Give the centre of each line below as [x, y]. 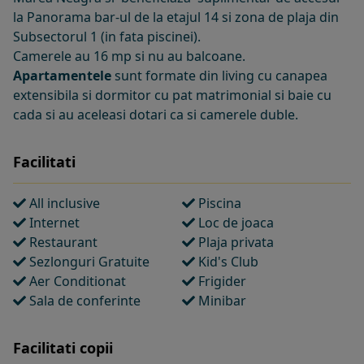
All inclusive [63, 203]
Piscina [218, 203]
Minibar [221, 300]
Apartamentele [62, 75]
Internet [53, 222]
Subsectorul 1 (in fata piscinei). [107, 36]
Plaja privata [234, 242]
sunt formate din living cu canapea [219, 75]
